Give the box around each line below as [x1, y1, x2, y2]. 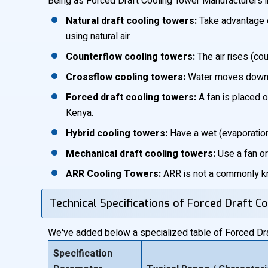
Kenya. [66, 106, 93, 120]
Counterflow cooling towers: [66, 50, 195, 64]
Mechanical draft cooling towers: [66, 147, 215, 161]
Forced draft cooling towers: [66, 90, 196, 105]
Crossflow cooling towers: [66, 70, 185, 84]
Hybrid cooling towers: [66, 126, 167, 141]
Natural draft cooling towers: [66, 14, 197, 28]
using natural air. [66, 29, 131, 44]
